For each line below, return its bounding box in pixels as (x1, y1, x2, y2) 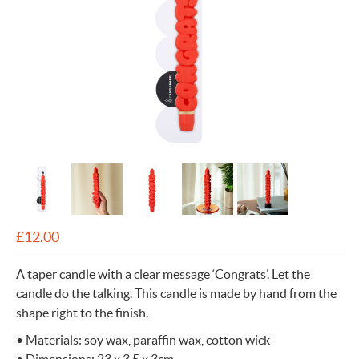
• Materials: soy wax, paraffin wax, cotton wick (16, 333, 270, 347)
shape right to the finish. (16, 305, 148, 320)
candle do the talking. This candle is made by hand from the (16, 286, 337, 301)
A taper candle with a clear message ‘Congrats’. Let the (16, 267, 310, 281)
